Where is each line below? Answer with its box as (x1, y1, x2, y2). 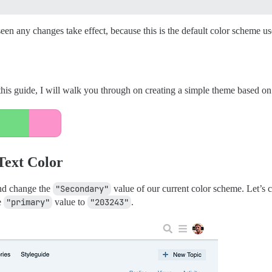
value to (52, 196, 87, 207)
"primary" (6, 196, 50, 208)
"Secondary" (55, 183, 109, 194)
